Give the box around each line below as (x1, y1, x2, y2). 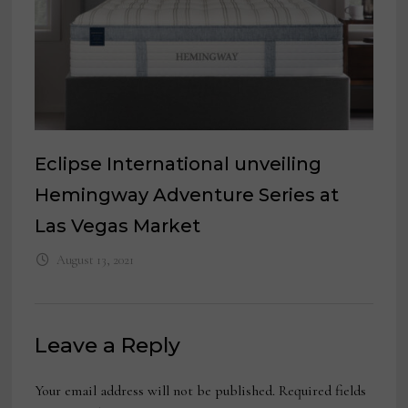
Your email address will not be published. (35, 382, 276, 401)
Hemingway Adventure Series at (35, 184, 340, 207)
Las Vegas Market (35, 215, 201, 238)
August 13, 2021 (56, 252, 134, 269)
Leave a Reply (35, 332, 181, 359)
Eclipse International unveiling (35, 153, 322, 176)
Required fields (279, 382, 367, 401)
